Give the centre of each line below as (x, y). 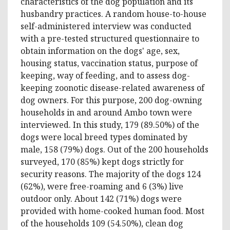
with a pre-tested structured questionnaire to (110, 38)
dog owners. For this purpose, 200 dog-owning (111, 100)
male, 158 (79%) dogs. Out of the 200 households (114, 149)
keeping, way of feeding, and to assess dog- (105, 75)
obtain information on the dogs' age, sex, (100, 51)
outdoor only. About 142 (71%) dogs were (101, 198)
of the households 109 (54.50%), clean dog (102, 223)
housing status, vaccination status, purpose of (109, 63)
